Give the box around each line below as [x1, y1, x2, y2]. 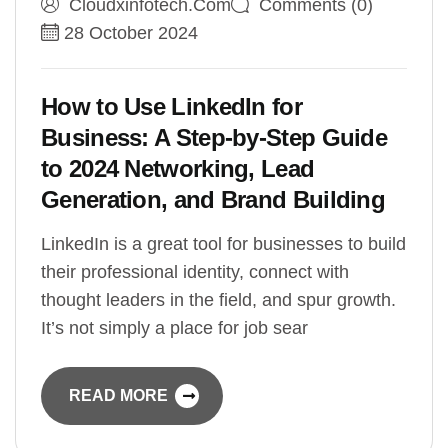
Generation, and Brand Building [41, 186, 404, 214]
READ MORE [69, 387, 172, 405]
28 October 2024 [64, 23, 198, 44]
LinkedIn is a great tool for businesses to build [41, 234, 406, 255]
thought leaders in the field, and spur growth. [41, 290, 396, 311]
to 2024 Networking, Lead [41, 155, 315, 183]
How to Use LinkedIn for [41, 93, 302, 121]
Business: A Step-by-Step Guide [41, 124, 387, 152]
